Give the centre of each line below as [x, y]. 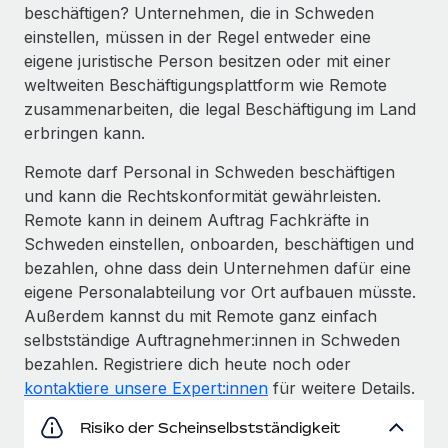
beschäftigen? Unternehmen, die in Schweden [199, 12]
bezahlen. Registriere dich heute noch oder [187, 363]
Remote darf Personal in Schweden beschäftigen [209, 171]
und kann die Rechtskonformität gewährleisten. [202, 195]
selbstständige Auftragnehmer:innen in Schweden [212, 339]
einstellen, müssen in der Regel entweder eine [197, 36]
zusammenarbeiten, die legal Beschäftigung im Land [220, 108]
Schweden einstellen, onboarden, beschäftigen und [219, 243]
